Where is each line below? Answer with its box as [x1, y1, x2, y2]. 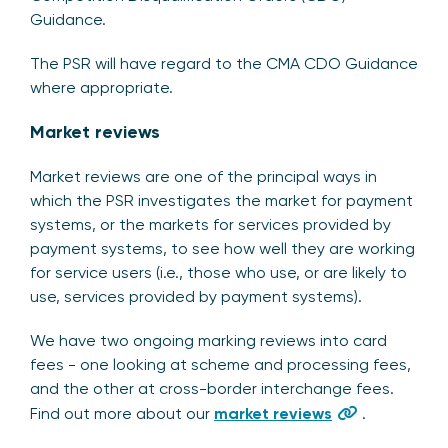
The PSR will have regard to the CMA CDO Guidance [30, 54, 418, 74]
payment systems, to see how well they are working [30, 239, 415, 259]
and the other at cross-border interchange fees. [30, 379, 394, 399]
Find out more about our [30, 404, 214, 424]
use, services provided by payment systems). [30, 287, 370, 307]
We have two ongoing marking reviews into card [30, 331, 387, 351]
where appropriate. [30, 78, 177, 98]
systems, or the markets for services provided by [30, 215, 391, 235]
